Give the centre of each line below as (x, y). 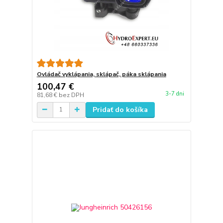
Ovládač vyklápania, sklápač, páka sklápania (101, 74)
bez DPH (71, 95)
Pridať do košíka (120, 110)
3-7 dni (174, 94)
